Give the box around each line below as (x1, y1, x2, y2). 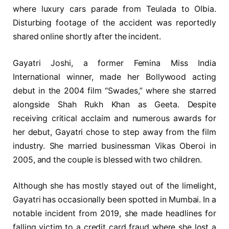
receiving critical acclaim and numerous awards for (13, 113, 216, 123)
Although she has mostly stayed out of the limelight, (13, 181, 216, 191)
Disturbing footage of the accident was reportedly (13, 18, 216, 28)
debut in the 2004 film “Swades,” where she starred (13, 85, 216, 96)
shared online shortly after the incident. (13, 32, 161, 42)
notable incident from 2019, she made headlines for (13, 209, 216, 219)
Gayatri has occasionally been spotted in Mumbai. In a (13, 195, 216, 205)
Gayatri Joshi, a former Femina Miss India (13, 58, 216, 68)
